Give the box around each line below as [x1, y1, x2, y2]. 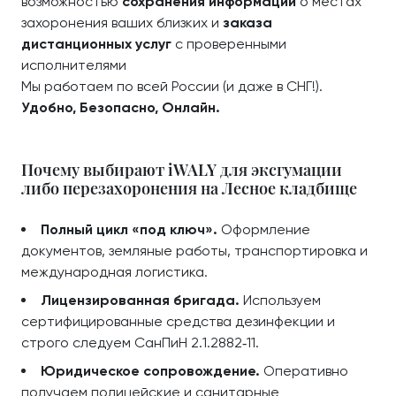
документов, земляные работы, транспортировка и [21, 242, 368, 259]
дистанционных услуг [21, 35, 171, 52]
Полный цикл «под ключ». [41, 221, 217, 238]
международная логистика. [21, 263, 208, 280]
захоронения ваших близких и [21, 14, 223, 31]
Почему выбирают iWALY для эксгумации [21, 159, 342, 180]
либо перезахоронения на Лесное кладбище [21, 178, 357, 199]
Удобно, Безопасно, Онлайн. [21, 99, 220, 116]
